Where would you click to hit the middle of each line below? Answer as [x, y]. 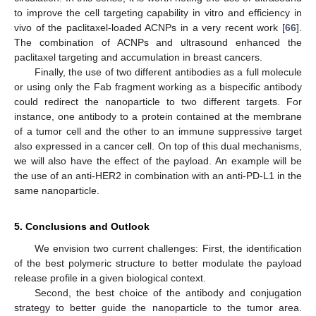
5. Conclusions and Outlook [82, 226]
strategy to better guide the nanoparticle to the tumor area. [158, 308]
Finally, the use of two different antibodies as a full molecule [168, 72]
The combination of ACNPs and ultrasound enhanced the [158, 42]
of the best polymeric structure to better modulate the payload [158, 263]
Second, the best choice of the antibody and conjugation [168, 293]
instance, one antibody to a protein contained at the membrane [158, 116]
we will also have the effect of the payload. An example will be [158, 161]
